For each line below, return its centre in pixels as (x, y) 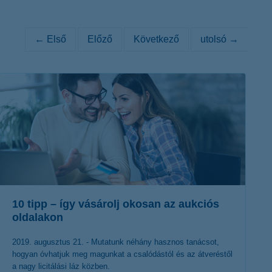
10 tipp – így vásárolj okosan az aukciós (116, 204)
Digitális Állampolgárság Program (135, 15)
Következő (156, 39)
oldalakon (38, 217)
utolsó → (219, 39)
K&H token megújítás (198, 13)
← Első (50, 39)
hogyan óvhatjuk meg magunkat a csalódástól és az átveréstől (122, 254)
